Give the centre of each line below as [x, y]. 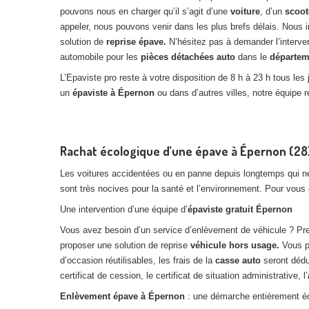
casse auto [239, 260]
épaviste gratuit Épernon [240, 209]
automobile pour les [100, 57]
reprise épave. [138, 42]
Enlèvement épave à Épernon [122, 296]
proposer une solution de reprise [125, 245]
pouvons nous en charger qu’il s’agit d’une [145, 11]
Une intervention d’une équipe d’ [124, 209]
